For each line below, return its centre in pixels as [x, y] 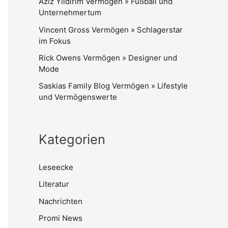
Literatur [54, 184]
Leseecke [56, 167]
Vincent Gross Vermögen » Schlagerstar [111, 30]
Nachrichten [61, 201]
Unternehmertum [70, 13]
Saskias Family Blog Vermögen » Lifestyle [113, 86]
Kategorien [72, 139]
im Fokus [55, 41]
